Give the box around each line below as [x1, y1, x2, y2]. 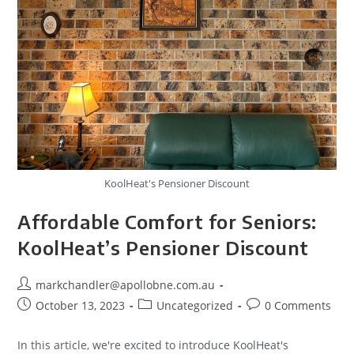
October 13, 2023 [36, 298, 126, 314]
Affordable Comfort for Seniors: [17, 209, 318, 234]
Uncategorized [156, 298, 234, 314]
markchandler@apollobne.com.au [36, 277, 216, 293]
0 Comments [265, 298, 332, 314]
